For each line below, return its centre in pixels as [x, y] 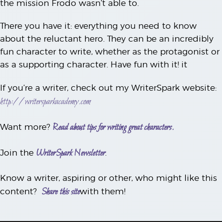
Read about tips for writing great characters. [113, 128]
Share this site [61, 192]
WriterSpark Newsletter [71, 154]
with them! [103, 192]
